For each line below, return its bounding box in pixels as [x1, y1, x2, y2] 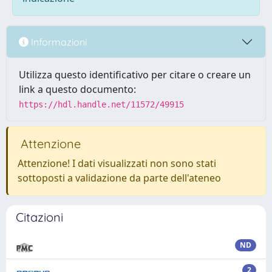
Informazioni [29, 35, 87, 48]
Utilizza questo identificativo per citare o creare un [19, 68, 251, 81]
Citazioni [16, 209, 63, 225]
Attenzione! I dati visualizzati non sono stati [18, 157, 216, 170]
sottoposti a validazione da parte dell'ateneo [18, 171, 221, 185]
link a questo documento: [19, 83, 136, 96]
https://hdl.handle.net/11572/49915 [19, 100, 184, 109]
